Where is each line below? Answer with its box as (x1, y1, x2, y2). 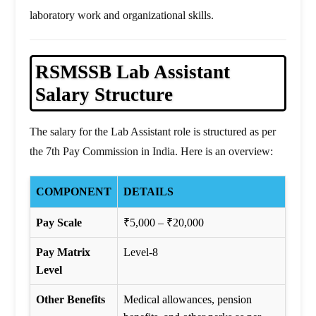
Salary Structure (35, 84, 174, 106)
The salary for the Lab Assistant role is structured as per (30, 126, 276, 138)
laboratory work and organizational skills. (30, 9, 214, 22)
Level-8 (123, 246, 159, 259)
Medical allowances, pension (123, 293, 253, 306)
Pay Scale (36, 217, 83, 229)
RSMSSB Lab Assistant (35, 61, 231, 83)
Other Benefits (36, 293, 106, 306)
